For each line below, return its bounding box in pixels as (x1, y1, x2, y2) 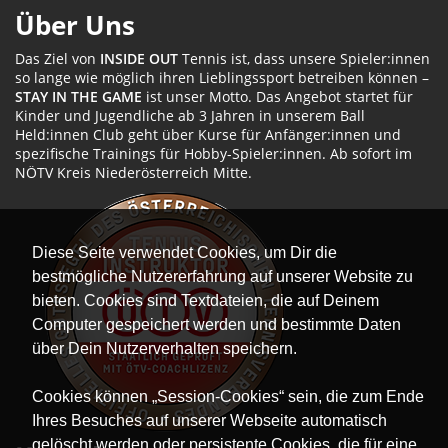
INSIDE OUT (100, 49, 178, 69)
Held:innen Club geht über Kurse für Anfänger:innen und (15, 125, 401, 145)
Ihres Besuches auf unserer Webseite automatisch (32, 411, 387, 429)
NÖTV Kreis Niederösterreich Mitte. (15, 163, 252, 183)
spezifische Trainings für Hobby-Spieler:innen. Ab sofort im (15, 144, 412, 164)
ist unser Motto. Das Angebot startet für (142, 87, 413, 107)
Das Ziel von (15, 49, 100, 69)
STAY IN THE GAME (15, 87, 142, 107)
